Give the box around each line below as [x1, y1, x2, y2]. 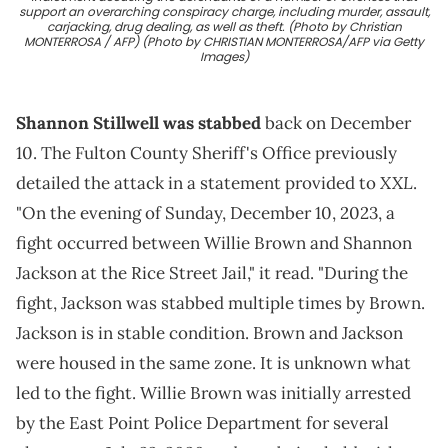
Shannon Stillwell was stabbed [16, 112, 261, 135]
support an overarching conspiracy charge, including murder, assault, [18, 3, 430, 21]
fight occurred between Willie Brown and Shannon [16, 232, 412, 255]
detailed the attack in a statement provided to [16, 172, 380, 195]
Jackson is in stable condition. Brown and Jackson [16, 322, 403, 345]
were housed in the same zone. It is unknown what [16, 352, 411, 375]
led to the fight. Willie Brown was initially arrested [16, 382, 411, 405]
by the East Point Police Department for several [16, 412, 389, 435]
